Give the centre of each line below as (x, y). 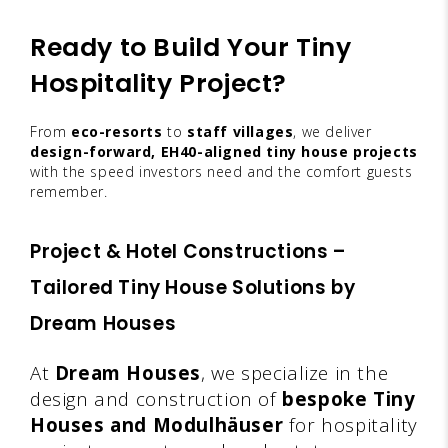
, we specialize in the (295, 372)
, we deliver (332, 131)
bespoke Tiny (349, 398)
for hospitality (350, 424)
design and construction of (156, 398)
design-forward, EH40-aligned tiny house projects (224, 151)
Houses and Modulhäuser (157, 424)
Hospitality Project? (159, 83)
